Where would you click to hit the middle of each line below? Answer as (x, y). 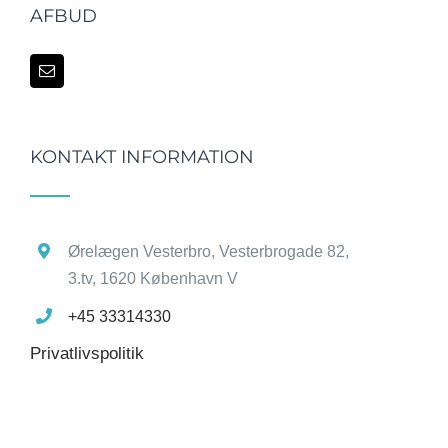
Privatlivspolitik (87, 354)
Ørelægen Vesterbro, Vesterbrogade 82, (209, 251)
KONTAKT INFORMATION (142, 156)
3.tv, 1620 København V (153, 278)
